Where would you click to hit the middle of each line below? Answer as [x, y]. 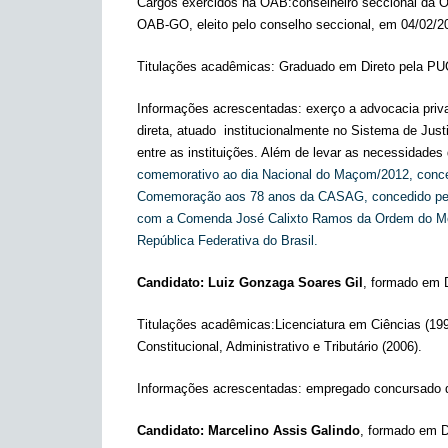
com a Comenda [186, 218]
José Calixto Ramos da [303, 218]
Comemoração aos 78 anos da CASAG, [252, 196]
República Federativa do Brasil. [229, 240]
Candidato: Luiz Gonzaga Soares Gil [250, 282]
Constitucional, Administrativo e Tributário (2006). [279, 346]
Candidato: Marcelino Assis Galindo [248, 430]
